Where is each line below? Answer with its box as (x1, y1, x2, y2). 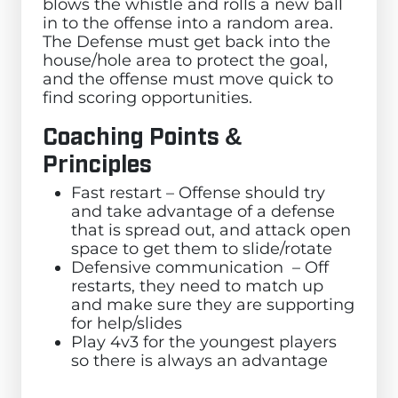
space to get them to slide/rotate (71, 238, 332, 258)
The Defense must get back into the (43, 31, 330, 51)
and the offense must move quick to (43, 68, 333, 88)
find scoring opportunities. (43, 87, 252, 107)
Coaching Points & (43, 119, 243, 148)
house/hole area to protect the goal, (43, 50, 328, 69)
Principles (43, 147, 152, 176)
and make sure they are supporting (71, 294, 354, 314)
